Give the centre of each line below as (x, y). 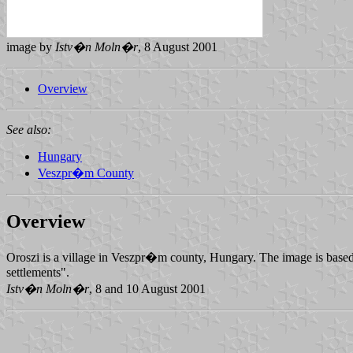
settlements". (38, 272)
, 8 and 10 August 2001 (147, 288)
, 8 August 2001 (178, 46)
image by (31, 46)
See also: (29, 129)
